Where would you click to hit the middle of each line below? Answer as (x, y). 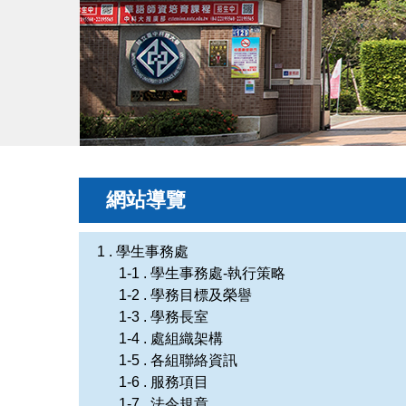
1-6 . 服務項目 (164, 382)
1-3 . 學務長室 (164, 316)
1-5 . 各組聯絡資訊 (178, 360)
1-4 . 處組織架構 (171, 338)
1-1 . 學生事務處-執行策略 (202, 273)
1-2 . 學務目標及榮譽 (185, 295)
